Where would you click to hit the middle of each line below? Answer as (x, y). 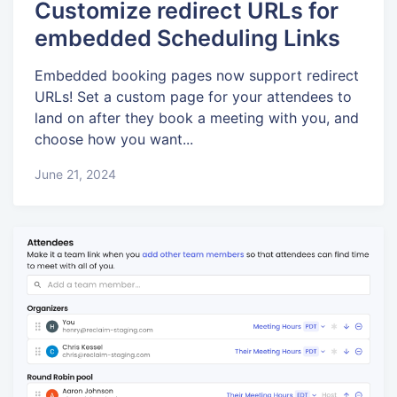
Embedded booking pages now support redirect (197, 76)
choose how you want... (114, 140)
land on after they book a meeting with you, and (197, 118)
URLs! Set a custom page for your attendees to (193, 97)
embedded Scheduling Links (187, 38)
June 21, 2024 (75, 174)
